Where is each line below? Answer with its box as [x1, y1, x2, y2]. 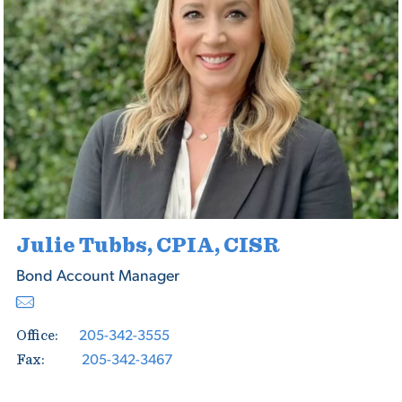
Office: [15, 328, 58, 343]
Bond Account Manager [15, 265, 179, 284]
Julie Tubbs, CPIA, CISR [15, 235, 279, 257]
